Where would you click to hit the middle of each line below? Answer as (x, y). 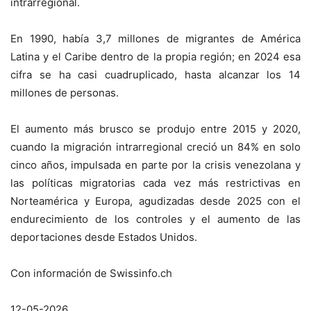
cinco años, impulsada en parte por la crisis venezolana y (155, 165)
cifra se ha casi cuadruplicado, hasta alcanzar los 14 (155, 75)
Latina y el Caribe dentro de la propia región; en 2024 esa (155, 57)
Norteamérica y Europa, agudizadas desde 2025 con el (155, 201)
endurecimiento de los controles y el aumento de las (155, 219)
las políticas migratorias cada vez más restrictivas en (155, 183)
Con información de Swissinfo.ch (91, 273)
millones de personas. (65, 93)
